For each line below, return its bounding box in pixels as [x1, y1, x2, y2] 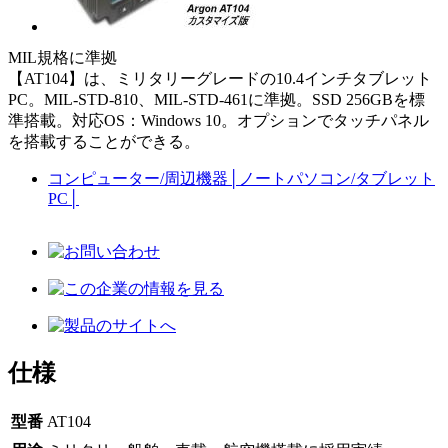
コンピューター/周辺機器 [48, 169, 228, 187]
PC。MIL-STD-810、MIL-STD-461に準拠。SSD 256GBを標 [8, 90, 425, 108]
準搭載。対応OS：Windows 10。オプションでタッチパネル [8, 111, 429, 129]
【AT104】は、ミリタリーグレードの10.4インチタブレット [8, 69, 432, 87]
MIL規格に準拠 [8, 48, 117, 66]
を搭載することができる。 [8, 132, 200, 150]
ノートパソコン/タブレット [239, 169, 435, 187]
